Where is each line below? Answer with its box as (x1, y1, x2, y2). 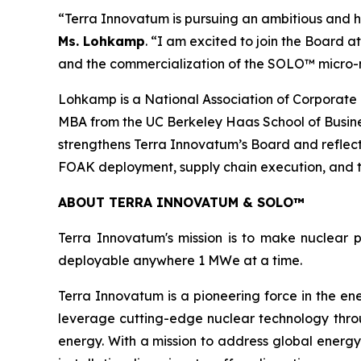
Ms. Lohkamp (58, 33, 145, 50)
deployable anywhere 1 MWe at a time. (58, 252, 302, 269)
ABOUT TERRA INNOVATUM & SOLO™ (58, 194, 305, 211)
